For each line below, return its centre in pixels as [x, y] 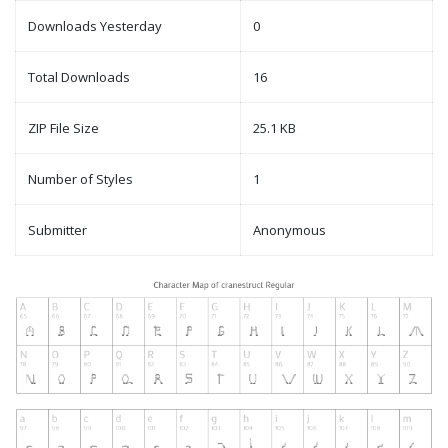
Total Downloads [79, 77]
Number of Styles [80, 179]
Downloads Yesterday [95, 26]
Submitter [57, 230]
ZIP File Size [63, 128]
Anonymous [289, 230]
